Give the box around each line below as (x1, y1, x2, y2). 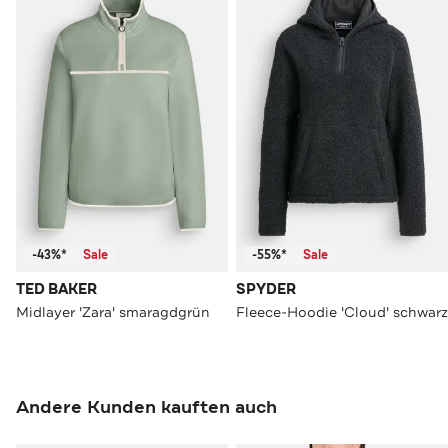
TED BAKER (16, 280, 97, 300)
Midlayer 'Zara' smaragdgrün (16, 303, 210, 322)
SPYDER (236, 280, 296, 300)
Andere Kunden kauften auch (16, 395, 277, 420)
